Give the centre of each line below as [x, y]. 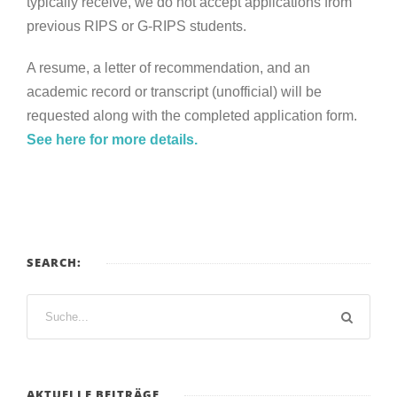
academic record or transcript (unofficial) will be [174, 92]
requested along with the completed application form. [192, 116]
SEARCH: [54, 263]
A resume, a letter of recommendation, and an [168, 68]
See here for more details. [112, 140]
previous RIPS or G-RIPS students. [136, 27]
